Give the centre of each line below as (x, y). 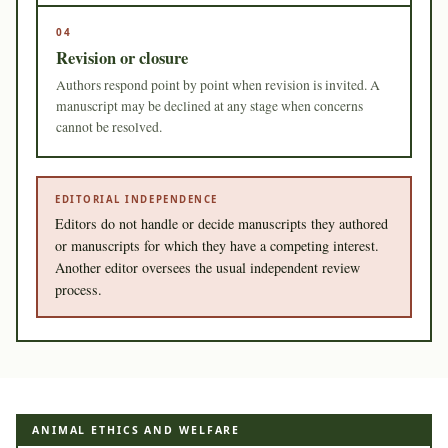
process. (78, 289)
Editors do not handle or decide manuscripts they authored (221, 223)
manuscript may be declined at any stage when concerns (209, 105)
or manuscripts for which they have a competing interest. (217, 245)
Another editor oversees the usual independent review (207, 267)
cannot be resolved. (109, 126)
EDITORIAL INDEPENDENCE (136, 199)
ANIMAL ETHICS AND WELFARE (136, 429)
